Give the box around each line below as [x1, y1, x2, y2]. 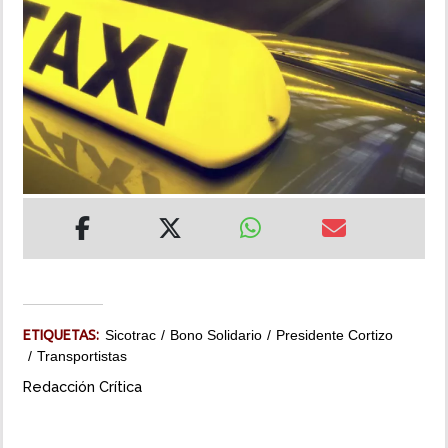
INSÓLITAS [15, 29, 88, 45]
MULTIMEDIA [15, 86, 102, 102]
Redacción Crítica [23, 378, 142, 396]
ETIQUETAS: [23, 327, 105, 344]
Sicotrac [105, 327, 156, 344]
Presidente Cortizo [276, 327, 393, 344]
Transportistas [37, 348, 127, 365]
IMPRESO [15, 143, 79, 159]
